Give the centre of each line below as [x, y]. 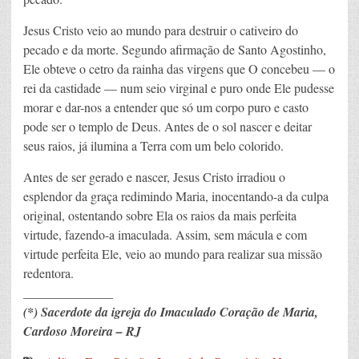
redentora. [48, 273]
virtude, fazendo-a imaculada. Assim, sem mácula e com [165, 235]
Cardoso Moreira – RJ [82, 331]
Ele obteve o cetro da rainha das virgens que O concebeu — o [179, 69]
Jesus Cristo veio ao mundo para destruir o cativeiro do [161, 30]
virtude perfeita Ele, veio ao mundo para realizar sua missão [173, 254]
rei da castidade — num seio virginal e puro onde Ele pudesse [179, 88]
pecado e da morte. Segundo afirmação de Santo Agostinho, [175, 50]
